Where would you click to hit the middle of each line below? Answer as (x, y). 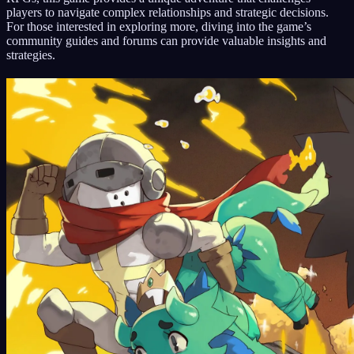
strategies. (31, 55)
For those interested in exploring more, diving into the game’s (159, 26)
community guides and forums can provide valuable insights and (166, 40)
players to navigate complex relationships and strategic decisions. (168, 12)
